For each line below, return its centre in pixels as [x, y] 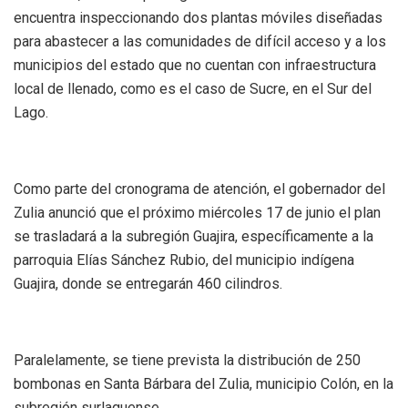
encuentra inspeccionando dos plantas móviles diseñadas [198, 17]
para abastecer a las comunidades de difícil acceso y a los [200, 41]
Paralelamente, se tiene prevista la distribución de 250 [187, 360]
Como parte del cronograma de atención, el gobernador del [199, 189]
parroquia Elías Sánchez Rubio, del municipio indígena [184, 260]
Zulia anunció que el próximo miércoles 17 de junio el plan [197, 212]
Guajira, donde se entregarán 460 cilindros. [148, 283]
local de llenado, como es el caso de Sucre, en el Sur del [193, 88]
